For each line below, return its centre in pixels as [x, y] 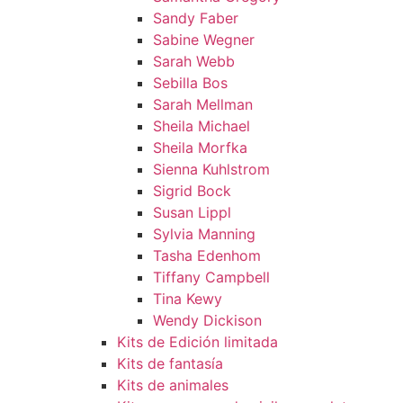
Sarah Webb [194, 61]
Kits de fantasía [170, 363]
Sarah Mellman [203, 104]
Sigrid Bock [192, 191]
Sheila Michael [201, 126]
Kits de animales [173, 385]
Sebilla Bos [190, 83]
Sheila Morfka [200, 148]
